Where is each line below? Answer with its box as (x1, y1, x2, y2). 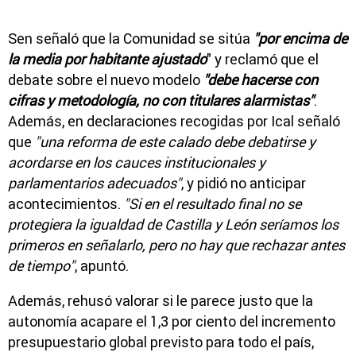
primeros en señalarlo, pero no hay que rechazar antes (8, 236, 345, 255)
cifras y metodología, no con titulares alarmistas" (8, 91, 314, 110)
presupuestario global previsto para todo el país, (8, 333, 314, 352)
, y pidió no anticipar (181, 174, 306, 193)
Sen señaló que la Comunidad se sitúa (8, 29, 250, 48)
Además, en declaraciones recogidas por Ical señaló (8, 112, 340, 131)
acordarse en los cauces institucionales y (8, 153, 265, 172)
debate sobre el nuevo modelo (8, 71, 200, 90)
